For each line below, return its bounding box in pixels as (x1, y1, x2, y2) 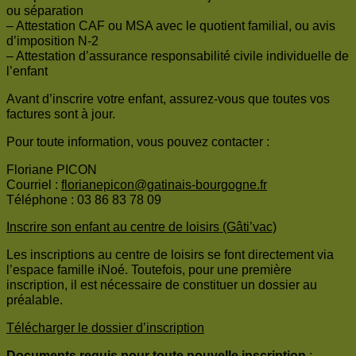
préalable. (6, 293, 63, 308)
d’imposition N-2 (6, 34, 99, 48)
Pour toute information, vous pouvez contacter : (6, 135, 269, 149)
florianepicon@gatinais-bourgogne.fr (61, 178, 267, 192)
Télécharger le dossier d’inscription (6, 321, 204, 335)
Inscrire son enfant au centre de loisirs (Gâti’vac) (6, 220, 277, 234)
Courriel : (6, 178, 61, 192)
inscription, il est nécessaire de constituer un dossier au (6, 278, 317, 292)
